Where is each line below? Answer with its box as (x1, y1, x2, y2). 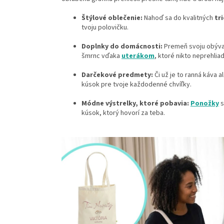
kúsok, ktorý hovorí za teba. (81, 108, 165, 118)
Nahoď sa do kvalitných (142, 13, 214, 23)
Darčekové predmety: (81, 70, 153, 80)
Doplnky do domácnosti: (81, 41, 162, 52)
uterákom (121, 51, 154, 61)
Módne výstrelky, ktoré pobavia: (81, 98, 189, 109)
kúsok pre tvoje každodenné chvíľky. (81, 79, 191, 90)
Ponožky (190, 98, 219, 109)
